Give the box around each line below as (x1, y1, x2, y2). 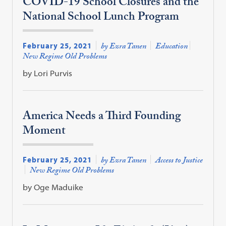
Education (155, 40, 188, 54)
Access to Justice (155, 154, 203, 168)
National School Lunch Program (23, 8, 180, 28)
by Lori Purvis (23, 68, 73, 78)
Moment (23, 122, 66, 142)
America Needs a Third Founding (23, 107, 181, 128)
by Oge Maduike (23, 182, 84, 193)
